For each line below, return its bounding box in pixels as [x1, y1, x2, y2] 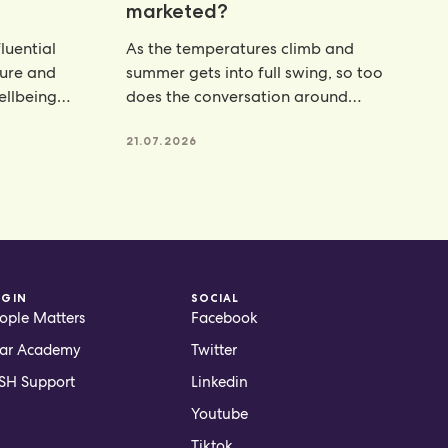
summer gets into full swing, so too [125, 61, 383, 83]
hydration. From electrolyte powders [125, 109, 396, 131]
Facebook [190, 307, 258, 328]
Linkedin [190, 371, 248, 392]
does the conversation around [125, 85, 348, 107]
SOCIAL [190, 290, 240, 305]
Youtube [190, 403, 248, 424]
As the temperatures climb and [125, 37, 354, 59]
